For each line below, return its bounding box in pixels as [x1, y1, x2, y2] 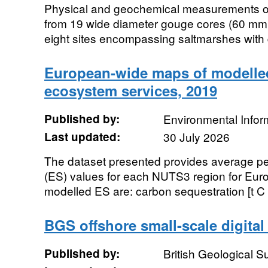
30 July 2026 [163, 129, 230, 145]
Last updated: [44, 129, 120, 145]
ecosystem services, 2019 [44, 80, 217, 100]
